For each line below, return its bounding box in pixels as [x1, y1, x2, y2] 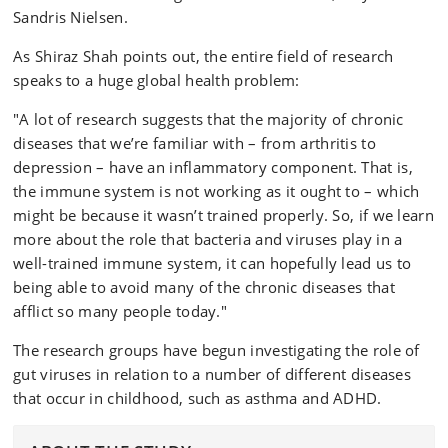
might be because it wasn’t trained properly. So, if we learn [13, 205, 434, 225]
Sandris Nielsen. [13, 7, 128, 27]
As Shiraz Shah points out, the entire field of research [13, 46, 394, 66]
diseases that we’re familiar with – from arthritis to [13, 133, 376, 153]
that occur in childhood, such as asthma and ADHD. [13, 388, 382, 408]
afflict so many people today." [13, 301, 228, 321]
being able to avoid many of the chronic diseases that [13, 277, 395, 297]
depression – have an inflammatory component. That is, [13, 157, 413, 177]
